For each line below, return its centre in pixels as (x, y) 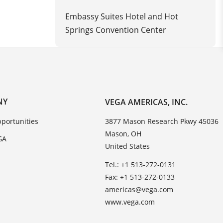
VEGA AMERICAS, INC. (147, 102)
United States (128, 146)
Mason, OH (123, 134)
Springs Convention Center (115, 30)
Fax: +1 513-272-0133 (140, 177)
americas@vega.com (139, 190)
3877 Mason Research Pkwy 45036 (162, 121)
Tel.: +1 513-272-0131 (141, 165)
